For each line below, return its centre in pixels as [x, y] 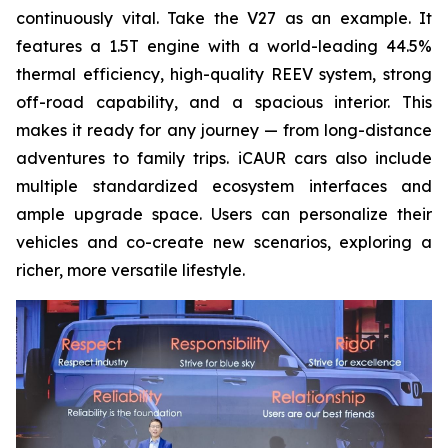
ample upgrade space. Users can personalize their [224, 213]
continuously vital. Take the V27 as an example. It [224, 17]
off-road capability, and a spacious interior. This [224, 101]
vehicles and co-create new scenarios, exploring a [224, 241]
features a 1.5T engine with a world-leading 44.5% [224, 45]
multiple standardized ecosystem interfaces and [224, 185]
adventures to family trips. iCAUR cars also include [224, 157]
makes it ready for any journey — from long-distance [224, 129]
